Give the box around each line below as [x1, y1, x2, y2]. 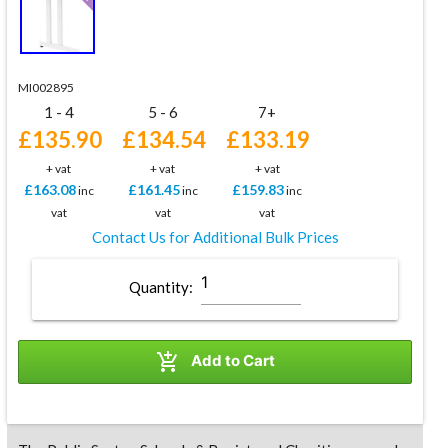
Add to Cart [187, 350, 275, 370]
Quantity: [129, 278, 196, 297]
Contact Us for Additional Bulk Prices [91, 227, 339, 246]
